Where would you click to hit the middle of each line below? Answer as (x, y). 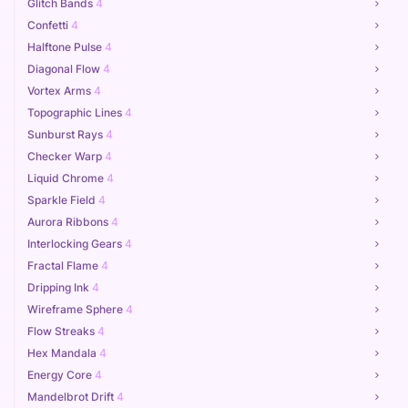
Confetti (49, 25)
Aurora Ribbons (69, 222)
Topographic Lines (76, 112)
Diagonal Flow (65, 69)
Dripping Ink (60, 287)
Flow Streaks (62, 331)
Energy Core (61, 375)
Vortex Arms (61, 91)
